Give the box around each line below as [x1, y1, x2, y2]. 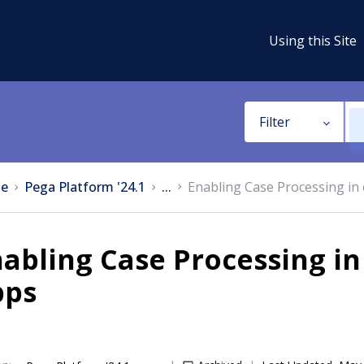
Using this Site [269, 31, 357, 50]
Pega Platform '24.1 [24, 178, 145, 196]
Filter [258, 113, 290, 131]
